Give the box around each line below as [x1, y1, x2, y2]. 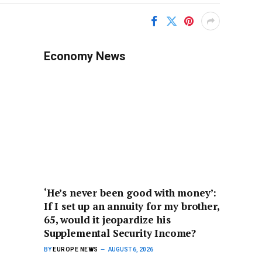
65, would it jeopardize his [44, 213, 171, 227]
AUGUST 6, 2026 [108, 246, 153, 253]
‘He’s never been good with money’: [44, 186, 217, 200]
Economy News [44, 49, 126, 63]
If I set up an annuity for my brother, [44, 199, 219, 213]
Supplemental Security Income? [44, 226, 196, 240]
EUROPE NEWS [53, 246, 98, 253]
